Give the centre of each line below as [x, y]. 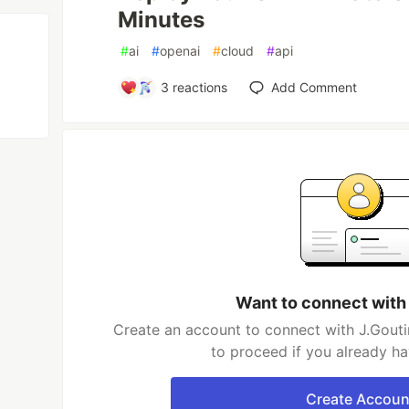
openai [180, 51]
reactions [199, 87]
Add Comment [315, 87]
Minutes [162, 20]
